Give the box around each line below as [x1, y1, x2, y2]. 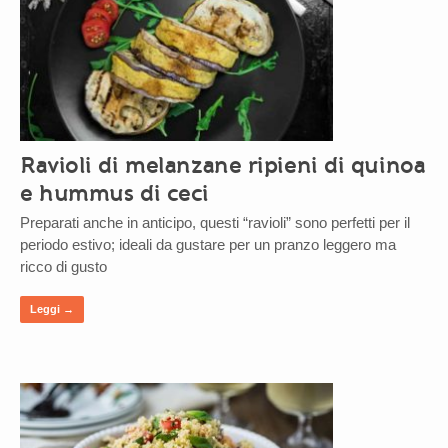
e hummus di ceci [20, 178, 209, 207]
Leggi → [30, 302, 74, 315]
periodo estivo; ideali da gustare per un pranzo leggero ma [20, 235, 396, 253]
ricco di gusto [20, 257, 107, 275]
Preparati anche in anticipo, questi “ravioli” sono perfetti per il [20, 213, 410, 231]
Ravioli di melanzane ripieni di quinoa [20, 150, 426, 179]
